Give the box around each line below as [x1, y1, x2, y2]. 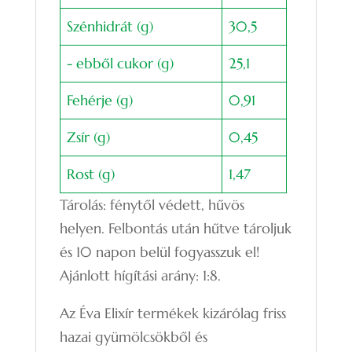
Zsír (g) [66, 127, 110, 146]
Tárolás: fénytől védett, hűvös [59, 195, 244, 214]
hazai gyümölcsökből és [59, 327, 207, 346]
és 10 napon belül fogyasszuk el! [59, 242, 259, 261]
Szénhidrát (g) [66, 16, 153, 35]
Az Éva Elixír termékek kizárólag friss [59, 303, 286, 322]
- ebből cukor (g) [66, 53, 174, 72]
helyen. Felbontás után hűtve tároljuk [59, 218, 291, 237]
